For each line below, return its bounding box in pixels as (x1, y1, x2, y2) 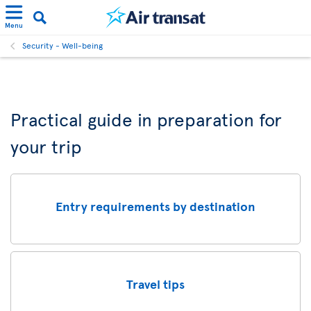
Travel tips (126, 274, 185, 292)
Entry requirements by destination (56, 196, 255, 215)
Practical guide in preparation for (10, 106, 282, 131)
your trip (10, 133, 82, 158)
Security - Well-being (22, 40, 103, 51)
